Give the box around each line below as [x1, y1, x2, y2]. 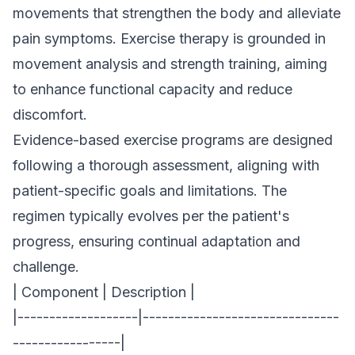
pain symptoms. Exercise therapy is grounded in [13, 30, 326, 47]
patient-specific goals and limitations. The [13, 182, 287, 199]
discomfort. [13, 106, 87, 123]
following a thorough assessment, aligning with [13, 157, 319, 174]
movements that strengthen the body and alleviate [13, 5, 341, 21]
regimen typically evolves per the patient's [13, 208, 289, 224]
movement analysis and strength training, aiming [13, 55, 327, 72]
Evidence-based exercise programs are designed [13, 132, 333, 148]
